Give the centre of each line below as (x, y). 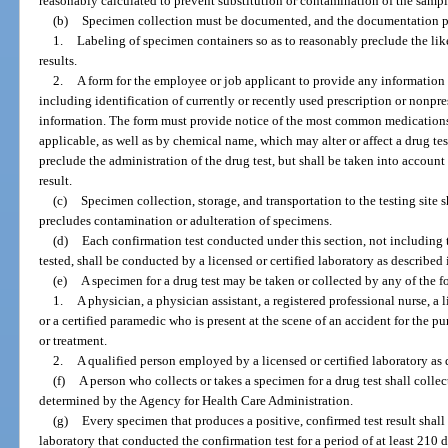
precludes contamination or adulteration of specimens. (186, 220)
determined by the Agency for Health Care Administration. (196, 400)
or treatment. (73, 340)
